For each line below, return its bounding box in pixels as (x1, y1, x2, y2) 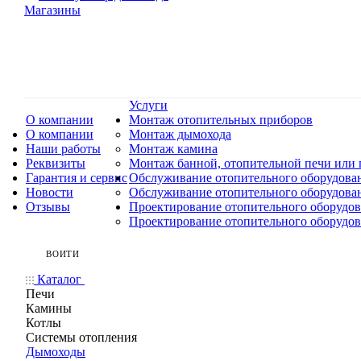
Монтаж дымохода (129, 127, 231, 142)
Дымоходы (26, 345, 85, 359)
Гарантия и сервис (26, 171, 127, 185)
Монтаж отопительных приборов (129, 113, 313, 127)
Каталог (34, 272, 85, 287)
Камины (26, 301, 72, 316)
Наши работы (26, 142, 101, 156)
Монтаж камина (129, 142, 218, 156)
